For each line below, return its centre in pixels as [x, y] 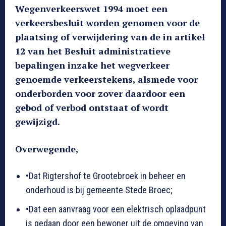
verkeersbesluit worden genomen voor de [107, 23]
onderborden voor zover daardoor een [100, 94]
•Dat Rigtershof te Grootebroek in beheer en [106, 176]
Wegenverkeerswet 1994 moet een [91, 9]
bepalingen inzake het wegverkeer [92, 65]
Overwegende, [47, 149]
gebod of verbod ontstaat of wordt [92, 108]
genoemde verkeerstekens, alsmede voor [106, 79]
